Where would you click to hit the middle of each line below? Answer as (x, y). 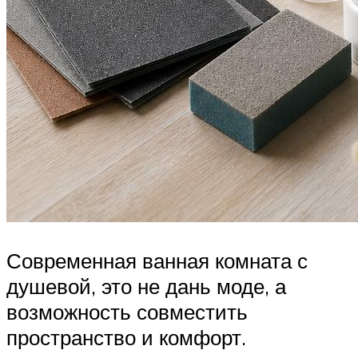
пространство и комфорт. (126, 337)
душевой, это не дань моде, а (146, 286)
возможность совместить (127, 311)
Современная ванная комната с (157, 260)
